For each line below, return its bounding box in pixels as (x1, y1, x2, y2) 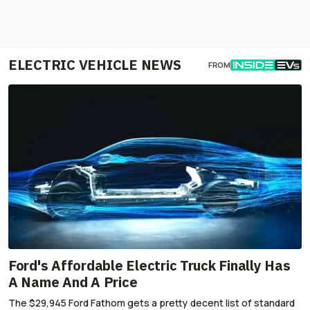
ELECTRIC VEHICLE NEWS (8, 55, 181, 75)
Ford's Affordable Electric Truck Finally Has (8, 256, 291, 275)
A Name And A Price (8, 273, 138, 292)
